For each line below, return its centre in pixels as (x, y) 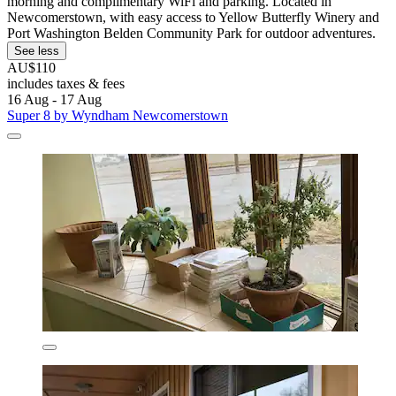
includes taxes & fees (66, 84)
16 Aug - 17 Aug (54, 100)
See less (37, 51)
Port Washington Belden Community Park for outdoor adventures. (191, 34)
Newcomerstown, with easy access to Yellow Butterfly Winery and (193, 18)
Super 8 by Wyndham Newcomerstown (118, 116)
